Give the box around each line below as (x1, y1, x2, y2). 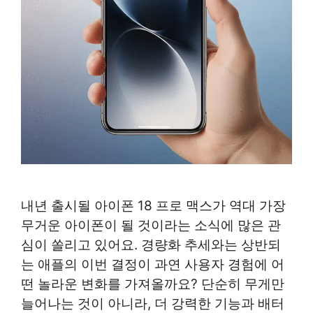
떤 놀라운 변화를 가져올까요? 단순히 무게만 (21, 276, 284, 293)
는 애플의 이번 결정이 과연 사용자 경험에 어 (21, 256, 284, 273)
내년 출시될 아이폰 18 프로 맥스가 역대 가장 (21, 198, 286, 214)
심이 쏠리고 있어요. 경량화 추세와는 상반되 (21, 237, 281, 254)
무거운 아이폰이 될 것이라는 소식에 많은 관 (21, 217, 281, 234)
